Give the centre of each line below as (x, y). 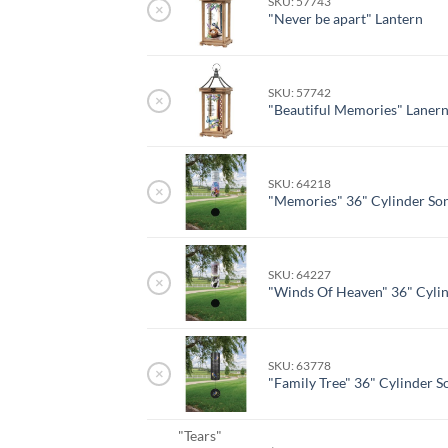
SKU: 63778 (300, 366)
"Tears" (200, 436)
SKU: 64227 (300, 275)
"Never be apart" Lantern (346, 19)
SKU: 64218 (300, 184)
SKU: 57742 (300, 93)
